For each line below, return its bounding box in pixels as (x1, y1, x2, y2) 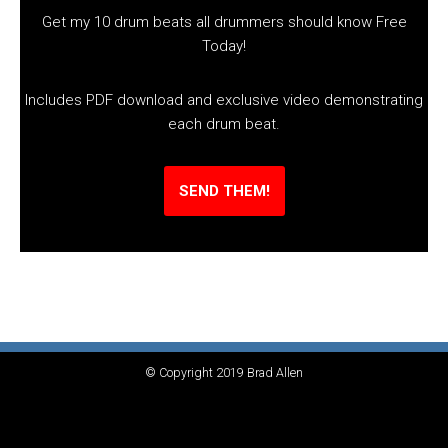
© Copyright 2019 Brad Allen (145, 365, 303, 380)
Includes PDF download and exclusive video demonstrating (25, 90, 423, 109)
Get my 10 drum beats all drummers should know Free (41, 12, 407, 31)
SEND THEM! (178, 181, 270, 200)
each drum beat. (168, 114, 280, 133)
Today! (202, 36, 246, 55)
